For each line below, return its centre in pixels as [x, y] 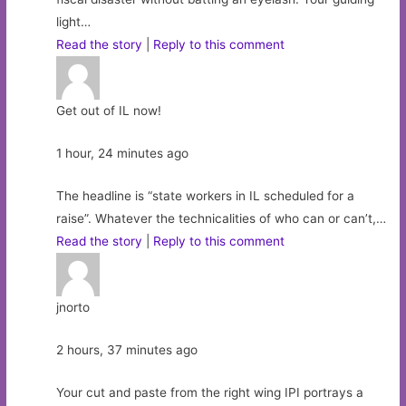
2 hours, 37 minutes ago [127, 350]
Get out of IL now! [109, 111]
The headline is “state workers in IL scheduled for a [206, 196]
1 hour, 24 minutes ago [123, 154]
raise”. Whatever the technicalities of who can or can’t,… [222, 219]
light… [74, 22]
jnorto [73, 308]
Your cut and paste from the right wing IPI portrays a [210, 392]
